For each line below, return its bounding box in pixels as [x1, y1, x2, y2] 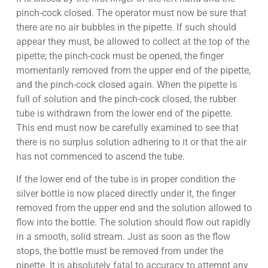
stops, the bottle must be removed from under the [16, 245, 223, 257]
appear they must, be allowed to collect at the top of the [16, 35, 249, 47]
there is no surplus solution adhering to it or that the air [16, 136, 246, 148]
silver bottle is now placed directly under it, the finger [16, 188, 236, 200]
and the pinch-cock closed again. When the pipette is [16, 78, 237, 90]
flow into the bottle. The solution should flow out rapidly [16, 217, 251, 229]
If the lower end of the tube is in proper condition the [16, 173, 235, 185]
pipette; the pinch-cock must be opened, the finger [16, 50, 224, 62]
